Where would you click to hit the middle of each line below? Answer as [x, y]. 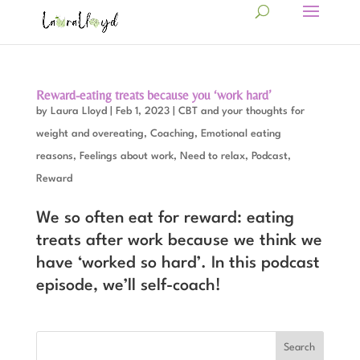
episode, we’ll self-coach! [128, 286]
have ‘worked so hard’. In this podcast [178, 264]
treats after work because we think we [179, 241]
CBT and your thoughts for [241, 111]
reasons [54, 156]
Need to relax [212, 156]
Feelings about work [126, 156]
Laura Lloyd [78, 111]
